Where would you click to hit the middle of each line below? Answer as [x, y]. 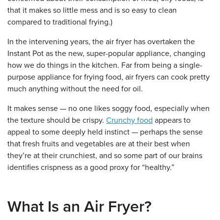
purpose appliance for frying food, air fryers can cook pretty [109, 77]
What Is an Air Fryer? [80, 207]
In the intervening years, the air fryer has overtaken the [101, 42]
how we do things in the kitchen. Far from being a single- [105, 65]
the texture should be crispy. [57, 120]
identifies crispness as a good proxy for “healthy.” [91, 167]
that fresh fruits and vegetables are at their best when [99, 144]
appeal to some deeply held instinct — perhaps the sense [105, 132]
